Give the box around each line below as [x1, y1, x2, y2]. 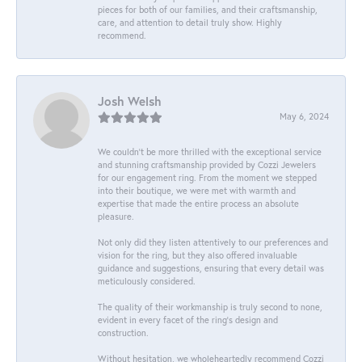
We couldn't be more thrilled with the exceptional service [98, 145, 322, 158]
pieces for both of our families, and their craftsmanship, [98, 2, 318, 15]
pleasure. [98, 209, 134, 222]
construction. [98, 326, 149, 339]
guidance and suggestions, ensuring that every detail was [98, 261, 324, 274]
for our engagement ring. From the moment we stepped [98, 170, 317, 183]
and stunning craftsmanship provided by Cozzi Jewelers [98, 158, 316, 170]
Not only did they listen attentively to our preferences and [98, 235, 328, 248]
